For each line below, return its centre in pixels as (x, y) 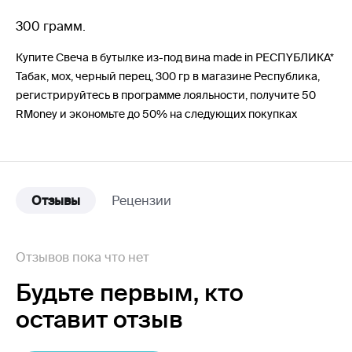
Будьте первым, (110, 292)
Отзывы (56, 200)
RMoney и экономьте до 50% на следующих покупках (156, 114)
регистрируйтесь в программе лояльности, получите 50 (166, 95)
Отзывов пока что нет (82, 257)
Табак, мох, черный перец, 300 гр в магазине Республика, (168, 76)
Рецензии (141, 200)
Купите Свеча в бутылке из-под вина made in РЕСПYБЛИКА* (175, 57)
